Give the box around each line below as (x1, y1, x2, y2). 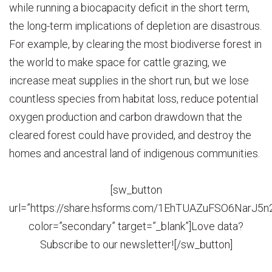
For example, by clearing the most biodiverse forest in (9, 37, 262, 50)
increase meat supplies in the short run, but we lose (9, 73, 249, 87)
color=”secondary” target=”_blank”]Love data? (29, 219, 243, 233)
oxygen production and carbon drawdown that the (9, 110, 242, 123)
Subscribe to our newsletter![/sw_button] (39, 237, 233, 251)
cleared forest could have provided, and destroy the (9, 128, 251, 141)
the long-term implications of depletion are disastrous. (9, 19, 262, 32)
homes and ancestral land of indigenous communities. (9, 146, 260, 160)
